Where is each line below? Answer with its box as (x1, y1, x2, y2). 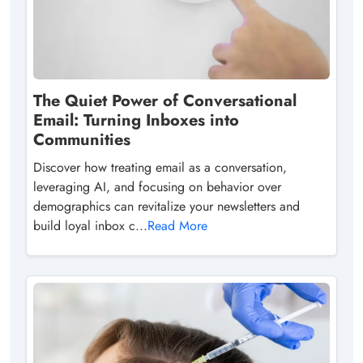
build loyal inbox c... (33, 216, 147, 236)
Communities (33, 128, 130, 152)
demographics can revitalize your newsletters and (33, 197, 300, 216)
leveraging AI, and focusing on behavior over (33, 177, 281, 197)
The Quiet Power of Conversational (33, 89, 297, 113)
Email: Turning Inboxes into (33, 109, 239, 133)
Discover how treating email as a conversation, (33, 158, 287, 177)
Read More (147, 216, 207, 236)
